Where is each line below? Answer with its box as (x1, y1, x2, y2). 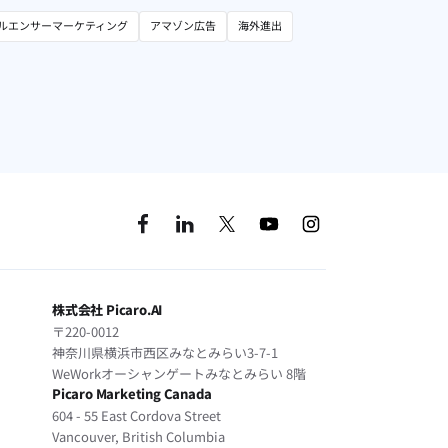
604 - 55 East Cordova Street (52, 406, 221, 426)
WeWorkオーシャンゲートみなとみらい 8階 (52, 364, 306, 384)
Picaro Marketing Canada (52, 384, 212, 404)
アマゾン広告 (150, 17, 216, 34)
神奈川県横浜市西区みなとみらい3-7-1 (52, 343, 278, 363)
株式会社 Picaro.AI (52, 300, 163, 320)
